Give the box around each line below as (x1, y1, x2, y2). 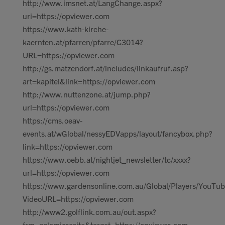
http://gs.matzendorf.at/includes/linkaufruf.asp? (23, 63, 188, 73)
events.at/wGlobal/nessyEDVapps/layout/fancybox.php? (23, 128, 212, 138)
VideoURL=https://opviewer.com (23, 193, 134, 203)
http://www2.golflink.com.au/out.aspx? (23, 206, 156, 216)
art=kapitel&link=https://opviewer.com (23, 76, 155, 86)
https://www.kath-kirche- (23, 24, 108, 34)
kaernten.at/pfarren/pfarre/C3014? (23, 37, 143, 47)
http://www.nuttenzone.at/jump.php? (23, 89, 151, 99)
